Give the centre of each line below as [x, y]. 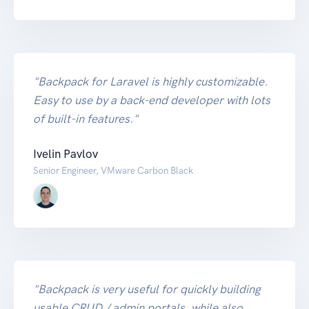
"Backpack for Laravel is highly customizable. [150, 81]
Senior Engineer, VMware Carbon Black [113, 170]
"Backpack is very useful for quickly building [147, 289]
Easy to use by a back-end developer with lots [152, 100]
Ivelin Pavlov [66, 153]
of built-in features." [86, 118]
